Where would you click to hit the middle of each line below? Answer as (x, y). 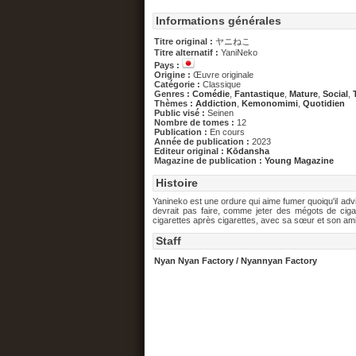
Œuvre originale (223, 75)
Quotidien (324, 103)
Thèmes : (175, 103)
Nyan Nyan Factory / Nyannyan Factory (236, 261)
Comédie (211, 94)
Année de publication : (203, 141)
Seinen (221, 113)
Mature (304, 94)
